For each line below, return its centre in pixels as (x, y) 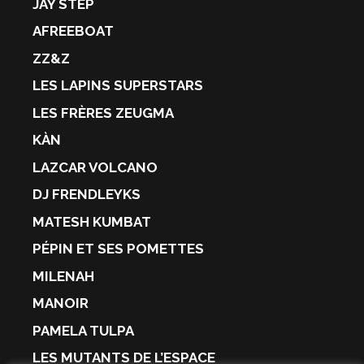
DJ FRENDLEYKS (87, 195)
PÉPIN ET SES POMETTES (118, 249)
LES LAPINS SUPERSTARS (118, 86)
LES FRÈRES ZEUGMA (103, 113)
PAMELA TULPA (83, 330)
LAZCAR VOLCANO (95, 167)
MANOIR (61, 303)
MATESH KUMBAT (92, 221)
